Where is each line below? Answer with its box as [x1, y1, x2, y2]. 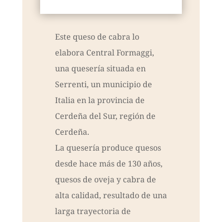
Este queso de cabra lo [55, 31, 139, 43]
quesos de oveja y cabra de [55, 174, 156, 185]
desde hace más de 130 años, [55, 158, 163, 169]
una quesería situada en [55, 63, 146, 74]
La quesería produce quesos [55, 142, 161, 154]
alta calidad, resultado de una [55, 190, 167, 201]
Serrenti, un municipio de [55, 79, 152, 90]
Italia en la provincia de [55, 95, 145, 106]
